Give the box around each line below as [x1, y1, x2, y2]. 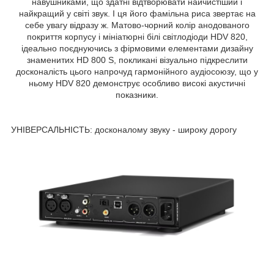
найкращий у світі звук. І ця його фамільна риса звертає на [18, 8, 256, 18]
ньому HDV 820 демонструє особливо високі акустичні [29, 78, 245, 88]
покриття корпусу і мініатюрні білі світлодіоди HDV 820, [26, 31, 248, 42]
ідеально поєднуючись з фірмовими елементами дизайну [21, 43, 253, 53]
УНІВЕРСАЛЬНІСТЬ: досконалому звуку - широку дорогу [11, 124, 237, 135]
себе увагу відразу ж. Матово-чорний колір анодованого [24, 20, 250, 30]
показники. [116, 89, 158, 100]
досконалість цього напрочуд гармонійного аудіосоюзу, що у [16, 66, 258, 76]
